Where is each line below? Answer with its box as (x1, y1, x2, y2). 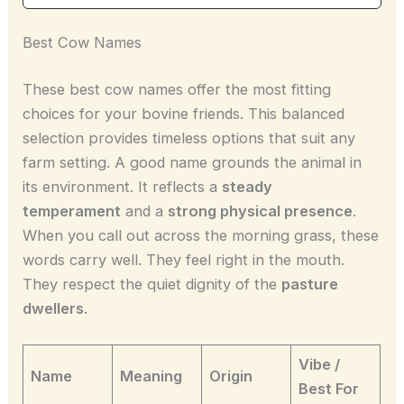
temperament (23, 201, 122, 220)
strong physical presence (168, 201, 353, 220)
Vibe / (298, 355, 341, 374)
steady (222, 177, 273, 196)
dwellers (23, 298, 85, 317)
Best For (298, 380, 360, 399)
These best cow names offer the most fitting (23, 79, 332, 98)
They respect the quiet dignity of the (23, 274, 282, 293)
